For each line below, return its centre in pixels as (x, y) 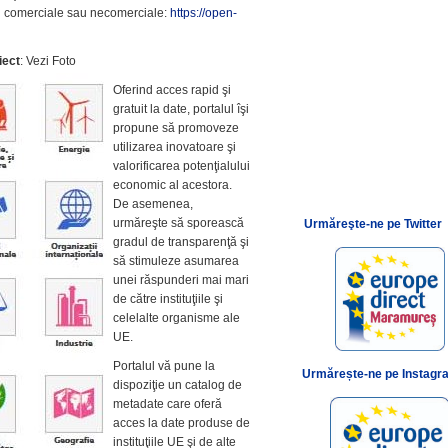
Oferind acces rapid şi (172, 90)
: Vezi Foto (48, 61)
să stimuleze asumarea (176, 261)
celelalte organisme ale (177, 318)
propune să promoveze (176, 128)
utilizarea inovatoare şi (175, 147)
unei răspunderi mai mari (181, 280)
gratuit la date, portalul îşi (181, 109)
